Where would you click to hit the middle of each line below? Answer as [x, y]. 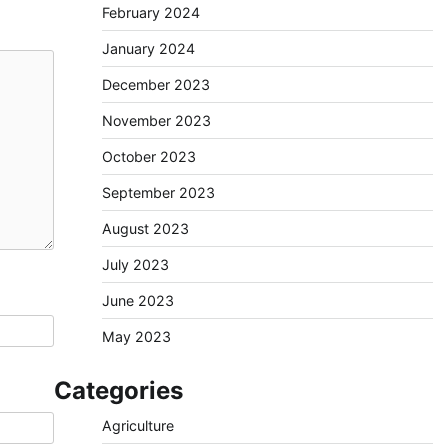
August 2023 [145, 228]
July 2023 [135, 264]
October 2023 [148, 156]
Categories [118, 390]
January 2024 [148, 48]
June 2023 [137, 300]
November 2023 [156, 120]
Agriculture [137, 425]
